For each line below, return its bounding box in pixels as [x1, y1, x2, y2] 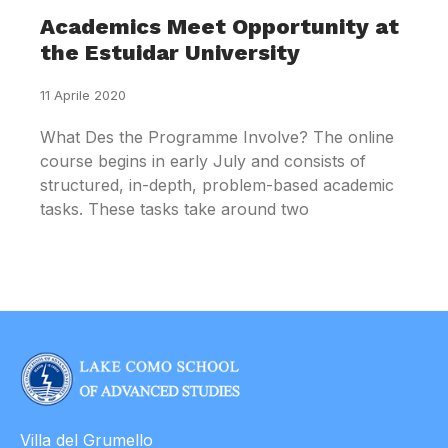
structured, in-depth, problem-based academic [40, 175, 394, 195]
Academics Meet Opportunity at [40, 14, 399, 39]
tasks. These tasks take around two [40, 199, 309, 219]
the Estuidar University [40, 40, 300, 65]
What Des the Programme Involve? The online [40, 127, 394, 147]
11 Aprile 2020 [40, 87, 126, 103]
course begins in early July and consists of [40, 151, 366, 171]
